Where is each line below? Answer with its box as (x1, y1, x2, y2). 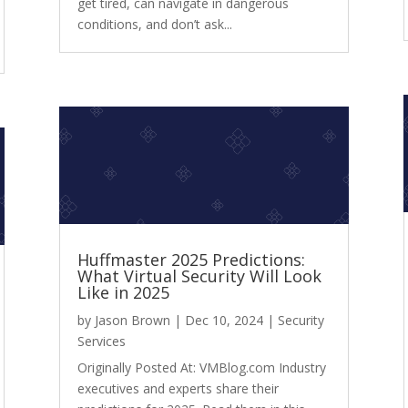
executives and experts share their (76, 379, 279, 397)
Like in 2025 (76, 280, 169, 303)
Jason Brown (94, 311, 170, 329)
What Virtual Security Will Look (76, 264, 321, 287)
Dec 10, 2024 (184, 311, 263, 329)
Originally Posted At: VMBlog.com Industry (76, 358, 326, 376)
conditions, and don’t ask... (76, 15, 232, 34)
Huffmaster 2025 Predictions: (76, 248, 305, 270)
